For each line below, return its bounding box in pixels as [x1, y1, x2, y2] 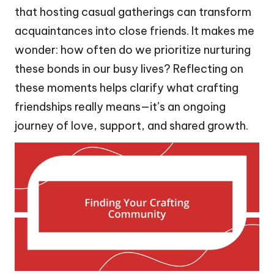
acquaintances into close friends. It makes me [15, 24, 254, 39]
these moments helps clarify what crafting [15, 81, 239, 95]
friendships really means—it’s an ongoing [15, 100, 226, 114]
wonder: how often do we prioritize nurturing [15, 43, 251, 57]
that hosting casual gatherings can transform [15, 5, 251, 20]
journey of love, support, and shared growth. [15, 119, 248, 133]
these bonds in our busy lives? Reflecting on [15, 62, 243, 76]
